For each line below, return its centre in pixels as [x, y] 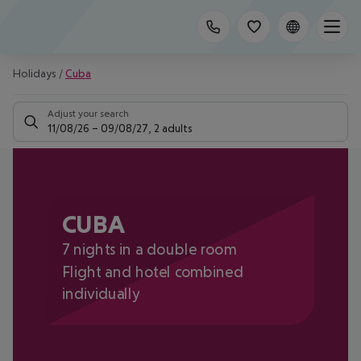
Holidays [35, 73]
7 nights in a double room [149, 249]
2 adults [173, 128]
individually [101, 293]
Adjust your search [88, 114]
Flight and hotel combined [152, 271]
